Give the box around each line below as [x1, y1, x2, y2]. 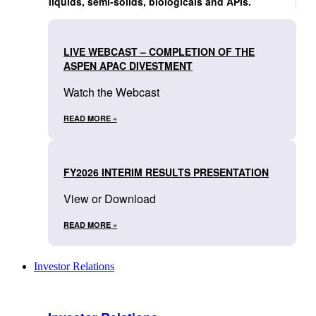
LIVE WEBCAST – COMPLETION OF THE [63, 44, 255, 59]
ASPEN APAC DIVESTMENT [63, 59, 193, 73]
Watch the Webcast [63, 84, 159, 101]
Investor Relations [34, 260, 114, 273]
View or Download [63, 190, 156, 207]
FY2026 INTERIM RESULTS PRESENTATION [63, 165, 269, 180]
